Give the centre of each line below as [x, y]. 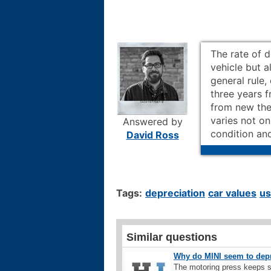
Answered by [152, 121]
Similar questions [172, 237]
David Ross [152, 135]
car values [232, 193]
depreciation [175, 193]
